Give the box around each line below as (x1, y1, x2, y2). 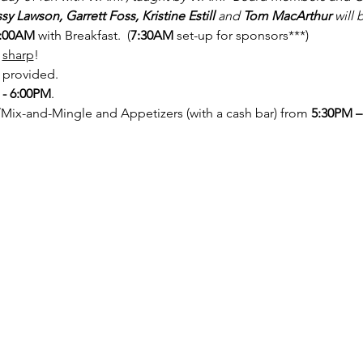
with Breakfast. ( (37, 28, 130, 43)
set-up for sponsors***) (173, 28, 309, 43)
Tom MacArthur (242, 8, 331, 23)
